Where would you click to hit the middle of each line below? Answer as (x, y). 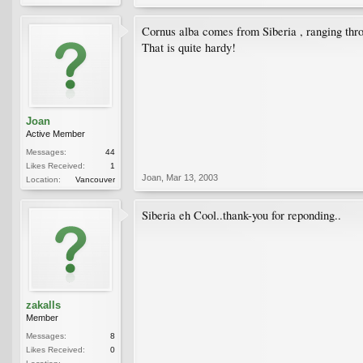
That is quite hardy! (189, 47)
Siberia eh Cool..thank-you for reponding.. (241, 215)
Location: (43, 179)
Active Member (56, 133)
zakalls (43, 305)
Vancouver (95, 179)
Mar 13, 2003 (192, 177)
